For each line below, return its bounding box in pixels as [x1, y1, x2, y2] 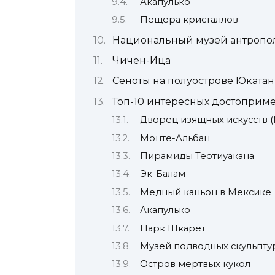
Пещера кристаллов [140, 14, 239, 26]
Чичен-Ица [112, 54, 171, 66]
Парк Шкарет [140, 222, 206, 234]
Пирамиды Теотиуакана [140, 150, 255, 161]
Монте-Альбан [140, 132, 211, 144]
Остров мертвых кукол [140, 258, 251, 270]
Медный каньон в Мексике [140, 186, 272, 198]
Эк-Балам [140, 168, 186, 180]
